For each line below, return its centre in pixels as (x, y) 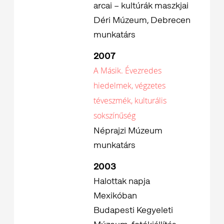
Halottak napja (122, 180)
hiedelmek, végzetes (129, 85)
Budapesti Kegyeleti (133, 209)
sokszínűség (114, 115)
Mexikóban (115, 195)
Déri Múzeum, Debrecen (142, 19)
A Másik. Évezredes (127, 70)
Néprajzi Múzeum (128, 130)
